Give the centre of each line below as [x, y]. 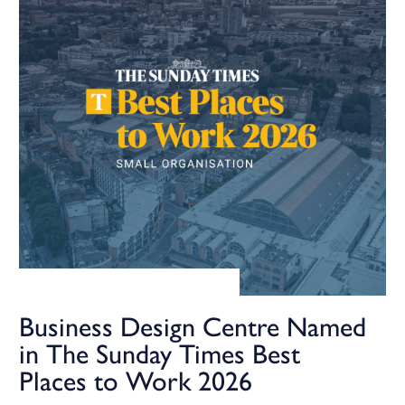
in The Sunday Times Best [160, 354]
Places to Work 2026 [136, 381]
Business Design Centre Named [193, 327]
